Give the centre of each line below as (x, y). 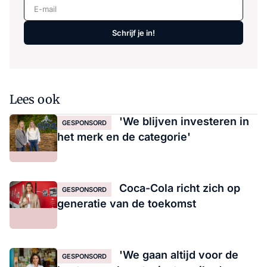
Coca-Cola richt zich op (178, 188)
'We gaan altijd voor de (177, 255)
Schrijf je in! (133, 32)
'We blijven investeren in (183, 122)
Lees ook (35, 100)
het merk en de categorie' (124, 137)
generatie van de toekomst (127, 204)
